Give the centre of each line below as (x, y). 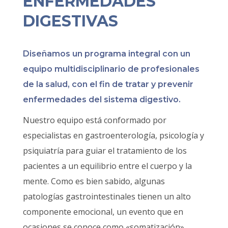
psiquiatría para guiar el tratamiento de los (105, 150)
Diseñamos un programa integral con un (106, 53)
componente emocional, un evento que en (103, 211)
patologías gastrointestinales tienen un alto (107, 196)
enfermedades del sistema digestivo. (102, 99)
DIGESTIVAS (70, 21)
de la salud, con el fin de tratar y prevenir (108, 84)
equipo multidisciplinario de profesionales (111, 69)
